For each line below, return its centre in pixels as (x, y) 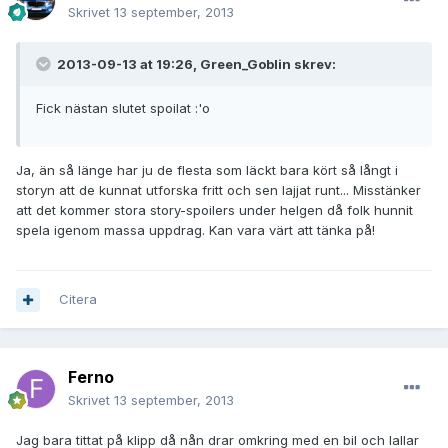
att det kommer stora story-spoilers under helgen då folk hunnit (214, 210)
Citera (78, 299)
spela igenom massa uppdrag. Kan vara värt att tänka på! (195, 230)
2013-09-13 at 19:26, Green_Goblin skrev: (195, 64)
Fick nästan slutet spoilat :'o (123, 108)
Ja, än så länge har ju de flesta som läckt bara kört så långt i (207, 170)
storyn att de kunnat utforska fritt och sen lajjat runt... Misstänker (218, 190)
